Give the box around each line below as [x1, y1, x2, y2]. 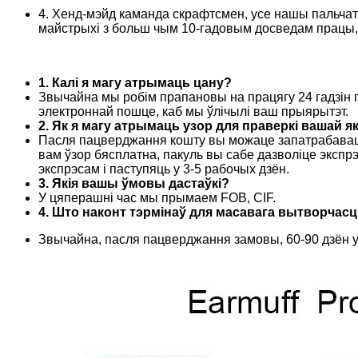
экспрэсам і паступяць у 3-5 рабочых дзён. [38, 162, 289, 177]
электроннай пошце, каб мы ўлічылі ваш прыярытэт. [38, 105, 348, 119]
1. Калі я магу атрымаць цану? [38, 76, 232, 90]
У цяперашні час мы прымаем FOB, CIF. [38, 191, 276, 205]
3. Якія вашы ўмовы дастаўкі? [38, 177, 229, 191]
